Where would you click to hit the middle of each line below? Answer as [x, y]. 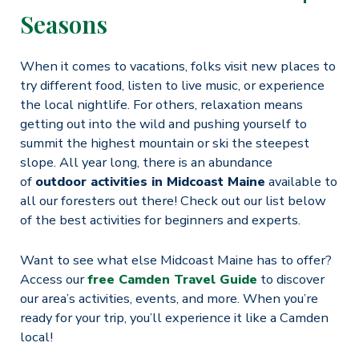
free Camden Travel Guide [172, 279]
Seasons [63, 24]
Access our [53, 279]
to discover [290, 279]
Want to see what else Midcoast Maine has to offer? [175, 260]
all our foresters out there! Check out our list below [173, 200]
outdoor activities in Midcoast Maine [150, 181]
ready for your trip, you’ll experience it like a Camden [174, 317]
